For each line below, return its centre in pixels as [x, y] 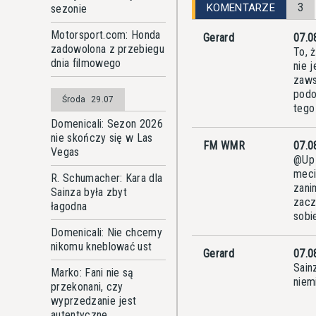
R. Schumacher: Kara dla [107, 178]
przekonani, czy [87, 287]
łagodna [69, 206]
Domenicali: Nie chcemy [107, 232]
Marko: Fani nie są [92, 273]
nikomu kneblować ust [102, 247]
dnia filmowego [86, 63]
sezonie [69, 9]
